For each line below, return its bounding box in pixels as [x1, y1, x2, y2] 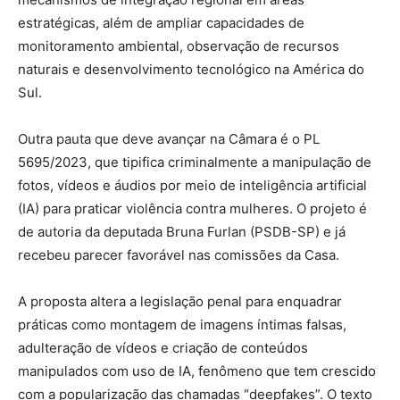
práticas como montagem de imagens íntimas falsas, [18, 315, 346, 333]
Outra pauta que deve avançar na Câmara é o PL [18, 129, 320, 147]
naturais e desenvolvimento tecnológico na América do [18, 60, 364, 78]
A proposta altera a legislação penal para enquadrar [18, 292, 342, 310]
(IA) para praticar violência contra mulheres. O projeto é [18, 199, 367, 217]
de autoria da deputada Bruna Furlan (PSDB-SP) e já [18, 222, 346, 240]
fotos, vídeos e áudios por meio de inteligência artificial [18, 176, 367, 194]
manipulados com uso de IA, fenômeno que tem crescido [18, 362, 376, 379]
